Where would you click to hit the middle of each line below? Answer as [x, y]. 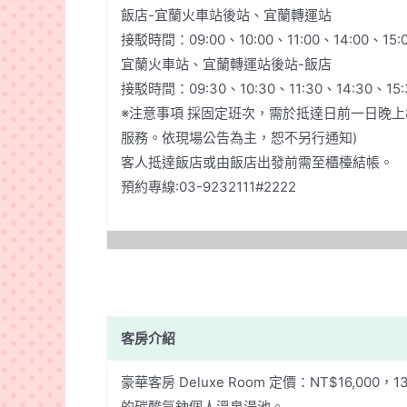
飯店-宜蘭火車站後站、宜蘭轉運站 [226, 15]
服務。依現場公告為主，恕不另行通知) [239, 137]
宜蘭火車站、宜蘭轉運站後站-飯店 [226, 64]
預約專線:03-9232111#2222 [208, 186]
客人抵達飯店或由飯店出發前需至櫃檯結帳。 [257, 162]
